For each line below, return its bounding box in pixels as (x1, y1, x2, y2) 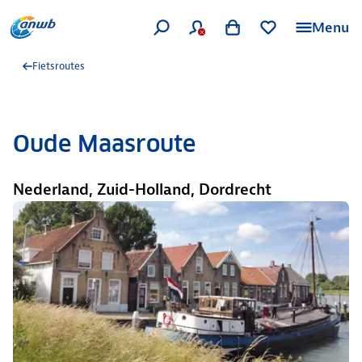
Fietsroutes (32, 59, 85, 73)
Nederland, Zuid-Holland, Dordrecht (13, 179, 271, 200)
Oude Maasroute (13, 129, 196, 158)
